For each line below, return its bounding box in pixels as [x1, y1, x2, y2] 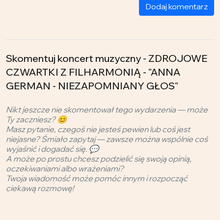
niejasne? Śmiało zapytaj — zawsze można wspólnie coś [6, 134, 208, 144]
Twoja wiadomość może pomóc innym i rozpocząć [6, 173, 188, 184]
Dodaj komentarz [145, 1, 208, 12]
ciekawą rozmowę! [6, 183, 74, 193]
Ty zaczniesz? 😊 [6, 114, 67, 125]
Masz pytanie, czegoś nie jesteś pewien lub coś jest [6, 124, 190, 135]
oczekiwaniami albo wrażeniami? [6, 164, 124, 174]
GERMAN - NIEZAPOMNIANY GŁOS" [6, 80, 178, 92]
